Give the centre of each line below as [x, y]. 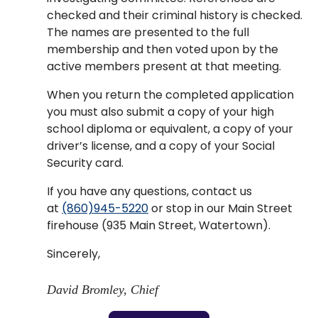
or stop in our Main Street [220, 209]
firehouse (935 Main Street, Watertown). [159, 226]
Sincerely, [73, 254]
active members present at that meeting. [164, 67]
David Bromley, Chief [103, 290]
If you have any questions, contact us [149, 192]
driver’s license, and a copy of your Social [161, 146]
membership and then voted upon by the [163, 50]
